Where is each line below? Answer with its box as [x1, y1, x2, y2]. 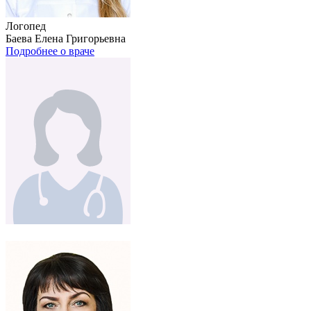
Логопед [6, 19, 46, 32]
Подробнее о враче [6, 44, 94, 57]
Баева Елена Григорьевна [6, 32, 126, 44]
